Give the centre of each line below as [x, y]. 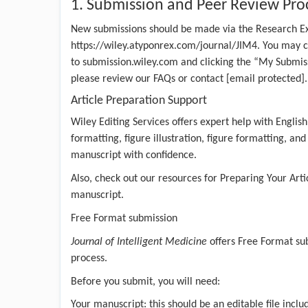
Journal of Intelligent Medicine [140, 242]
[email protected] [265, 79]
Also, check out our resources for [145, 178]
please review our [112, 79]
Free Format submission [124, 218]
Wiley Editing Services [120, 122]
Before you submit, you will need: [145, 282]
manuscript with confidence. [134, 155]
